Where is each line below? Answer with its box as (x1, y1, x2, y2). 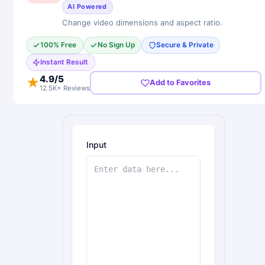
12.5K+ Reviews (39, 83, 90, 92)
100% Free (40, 41, 77, 50)
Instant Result (40, 58, 89, 67)
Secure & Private (156, 41, 214, 50)
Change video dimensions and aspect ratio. (62, 17, 222, 27)
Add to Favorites (149, 78, 211, 88)
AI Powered (67, 2, 107, 11)
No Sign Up (98, 41, 135, 50)
